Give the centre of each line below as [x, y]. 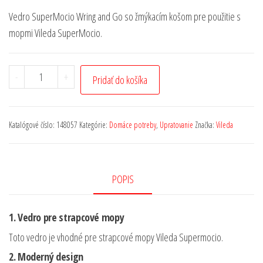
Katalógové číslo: [33, 125]
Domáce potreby [133, 125]
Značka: [205, 125]
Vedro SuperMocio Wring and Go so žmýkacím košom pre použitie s [125, 17]
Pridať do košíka [120, 80]
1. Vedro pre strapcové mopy [67, 218]
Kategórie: [94, 125]
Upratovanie [176, 125]
